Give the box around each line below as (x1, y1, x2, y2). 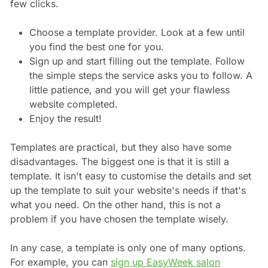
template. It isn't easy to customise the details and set (10, 170, 251, 182)
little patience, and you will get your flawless (29, 84, 230, 96)
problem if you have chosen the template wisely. (10, 213, 229, 226)
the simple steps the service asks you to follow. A (29, 69, 252, 82)
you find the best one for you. (29, 41, 164, 53)
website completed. (29, 98, 118, 111)
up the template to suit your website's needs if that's (10, 184, 246, 197)
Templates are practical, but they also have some (10, 141, 232, 154)
